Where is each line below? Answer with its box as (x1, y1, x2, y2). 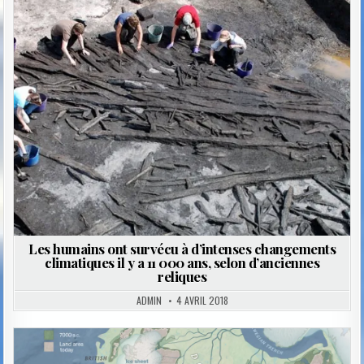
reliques (158, 267, 206, 286)
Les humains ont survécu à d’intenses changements (28, 240, 336, 258)
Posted (112, 17, 149, 30)
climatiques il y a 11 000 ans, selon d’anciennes (45, 253, 319, 272)
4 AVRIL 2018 (175, 293, 228, 308)
